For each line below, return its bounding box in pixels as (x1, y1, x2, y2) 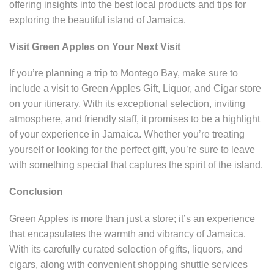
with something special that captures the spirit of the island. (9, 160, 263, 171)
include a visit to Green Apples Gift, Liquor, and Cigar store (9, 83, 261, 94)
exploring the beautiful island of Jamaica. (9, 15, 186, 26)
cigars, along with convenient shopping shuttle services (9, 259, 248, 270)
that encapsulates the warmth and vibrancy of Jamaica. (9, 228, 246, 239)
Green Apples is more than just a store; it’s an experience (9, 213, 255, 224)
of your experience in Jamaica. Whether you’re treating (9, 129, 245, 140)
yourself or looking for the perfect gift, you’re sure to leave (9, 144, 255, 155)
